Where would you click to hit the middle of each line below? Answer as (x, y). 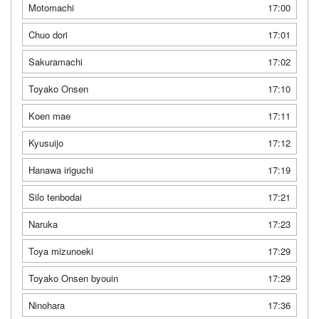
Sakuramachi (56, 62)
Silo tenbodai (55, 197)
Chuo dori (48, 35)
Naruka (43, 224)
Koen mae (49, 116)
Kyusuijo (46, 143)
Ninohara (47, 305)
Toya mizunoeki (61, 251)
